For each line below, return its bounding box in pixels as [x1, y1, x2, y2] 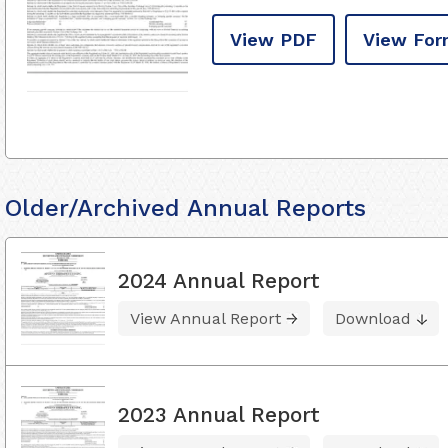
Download [335, 308, 411, 328]
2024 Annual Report [118, 267, 320, 293]
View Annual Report [130, 308, 281, 328]
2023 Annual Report [118, 402, 320, 428]
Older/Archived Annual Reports [5, 194, 366, 222]
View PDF [230, 29, 317, 50]
